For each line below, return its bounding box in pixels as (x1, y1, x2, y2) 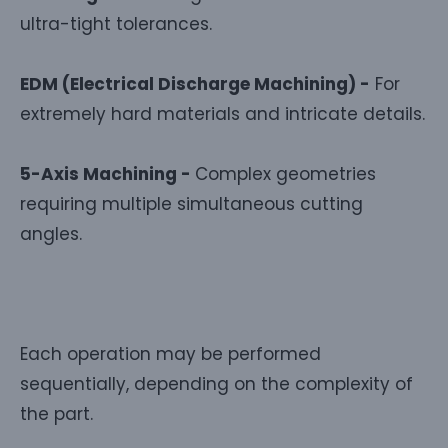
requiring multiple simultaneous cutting (20, 191, 363, 216)
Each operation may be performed (20, 341, 321, 366)
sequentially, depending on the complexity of (20, 371, 413, 396)
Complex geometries (195, 161, 376, 186)
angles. (20, 221, 82, 246)
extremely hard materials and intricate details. (20, 101, 425, 126)
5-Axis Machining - (20, 161, 195, 186)
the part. (20, 401, 93, 426)
